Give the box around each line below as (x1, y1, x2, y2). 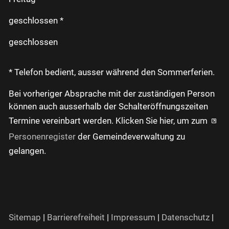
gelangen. (9, 145, 46, 156)
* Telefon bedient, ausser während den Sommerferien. (9, 66, 215, 77)
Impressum (111, 212, 155, 222)
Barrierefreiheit (47, 212, 105, 222)
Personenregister (9, 131, 76, 142)
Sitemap (9, 212, 41, 222)
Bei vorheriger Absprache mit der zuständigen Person (9, 88, 215, 99)
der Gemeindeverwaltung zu (76, 131, 185, 142)
